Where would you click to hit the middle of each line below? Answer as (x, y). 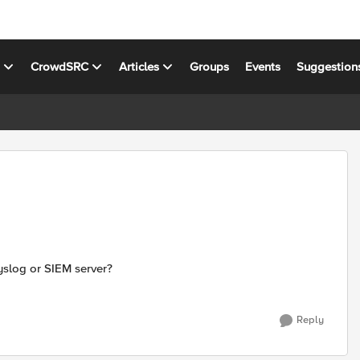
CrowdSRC (60, 66)
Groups (210, 66)
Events (263, 66)
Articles (139, 66)
